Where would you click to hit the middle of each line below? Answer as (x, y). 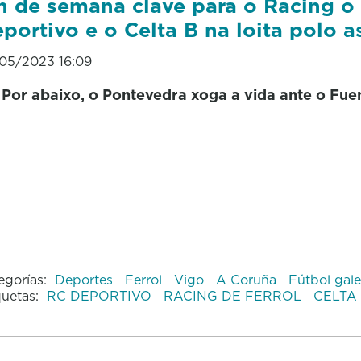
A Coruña (248, 279)
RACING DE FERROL (234, 295)
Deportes (85, 279)
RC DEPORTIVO (101, 295)
